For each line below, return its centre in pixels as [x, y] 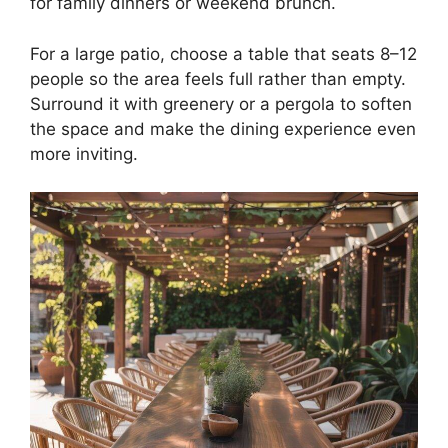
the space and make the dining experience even [223, 128]
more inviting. [84, 153]
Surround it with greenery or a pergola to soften [221, 103]
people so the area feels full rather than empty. [218, 78]
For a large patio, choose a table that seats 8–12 [223, 53]
